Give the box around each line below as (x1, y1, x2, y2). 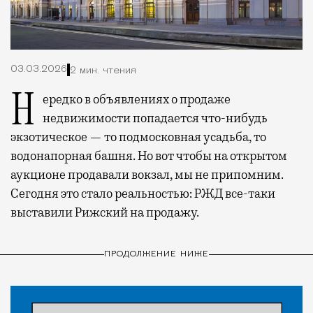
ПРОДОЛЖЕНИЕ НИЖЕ (103, 249, 210, 259)
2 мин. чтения (70, 65, 136, 76)
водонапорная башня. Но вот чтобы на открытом (10, 148, 287, 164)
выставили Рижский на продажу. (10, 205, 199, 221)
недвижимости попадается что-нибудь (43, 110, 268, 126)
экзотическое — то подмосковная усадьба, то (10, 129, 266, 145)
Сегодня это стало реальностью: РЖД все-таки (10, 186, 275, 202)
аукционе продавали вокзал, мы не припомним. (10, 167, 284, 183)
